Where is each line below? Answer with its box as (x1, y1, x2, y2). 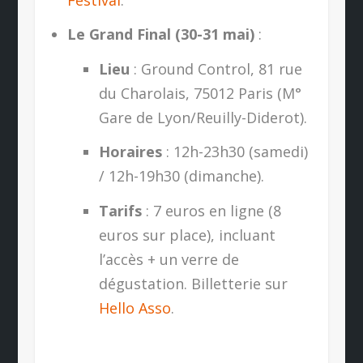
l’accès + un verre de (98, 249, 239, 269)
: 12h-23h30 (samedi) (161, 142, 308, 162)
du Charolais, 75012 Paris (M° (98, 83, 301, 103)
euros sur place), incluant (98, 224, 275, 245)
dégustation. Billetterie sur (98, 273, 288, 293)
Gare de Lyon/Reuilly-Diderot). (98, 107, 307, 127)
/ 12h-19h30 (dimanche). (98, 166, 264, 186)
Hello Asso (98, 297, 171, 318)
